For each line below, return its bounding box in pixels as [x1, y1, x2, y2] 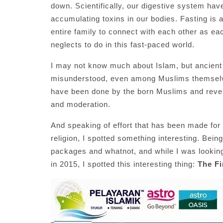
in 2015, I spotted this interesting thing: [51, 160, 198, 168]
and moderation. [51, 100, 111, 109]
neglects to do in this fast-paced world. [51, 40, 195, 49]
